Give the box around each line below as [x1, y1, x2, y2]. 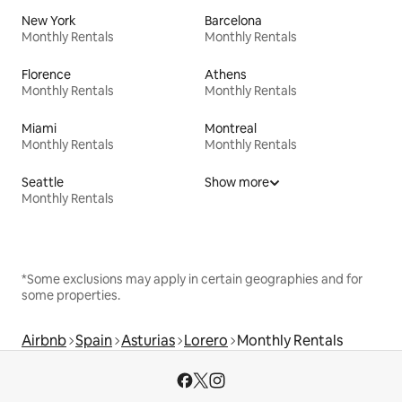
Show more [205, 174, 269, 191]
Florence [22, 66, 71, 83]
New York [22, 13, 76, 30]
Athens [205, 66, 247, 83]
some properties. [22, 287, 120, 304]
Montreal [205, 120, 257, 137]
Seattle [22, 174, 64, 191]
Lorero [184, 331, 228, 351]
